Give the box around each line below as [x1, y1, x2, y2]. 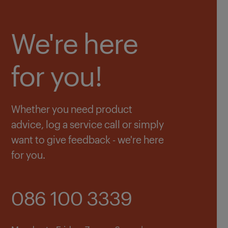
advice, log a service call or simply [11, 117, 164, 131]
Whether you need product [11, 101, 132, 116]
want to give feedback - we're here [11, 132, 164, 146]
